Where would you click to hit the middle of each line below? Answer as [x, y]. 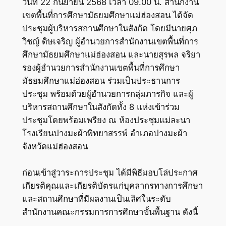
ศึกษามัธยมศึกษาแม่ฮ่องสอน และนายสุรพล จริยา [111, 54]
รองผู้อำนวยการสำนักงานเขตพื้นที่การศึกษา [101, 67]
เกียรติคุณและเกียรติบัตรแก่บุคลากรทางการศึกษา [112, 185]
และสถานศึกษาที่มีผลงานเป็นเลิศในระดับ [96, 199]
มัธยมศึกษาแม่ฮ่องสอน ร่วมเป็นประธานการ [101, 80]
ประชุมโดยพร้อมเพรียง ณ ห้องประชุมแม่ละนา [106, 120]
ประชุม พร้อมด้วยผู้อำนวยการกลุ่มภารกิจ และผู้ [107, 94]
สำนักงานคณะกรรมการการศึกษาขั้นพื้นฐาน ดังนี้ [110, 212]
